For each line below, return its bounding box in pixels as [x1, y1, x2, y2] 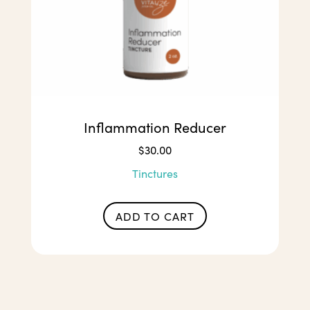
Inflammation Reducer [83, 117, 226, 136]
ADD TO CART [115, 208, 194, 224]
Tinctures [131, 165, 178, 181]
